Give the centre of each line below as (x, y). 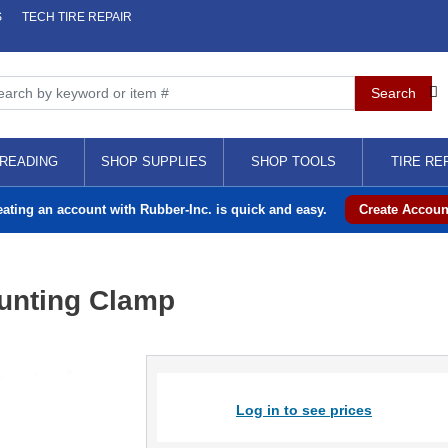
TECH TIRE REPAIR (77, 17)
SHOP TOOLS (293, 161)
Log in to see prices (303, 410)
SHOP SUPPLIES (154, 161)
